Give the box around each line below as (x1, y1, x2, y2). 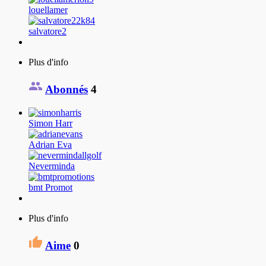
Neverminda (28, 160, 75, 171)
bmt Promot (28, 182, 72, 192)
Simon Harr (28, 118, 72, 128)
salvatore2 (28, 26, 66, 37)
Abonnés (45, 83, 88, 96)
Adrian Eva (28, 139, 72, 150)
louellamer (28, 5, 68, 15)
